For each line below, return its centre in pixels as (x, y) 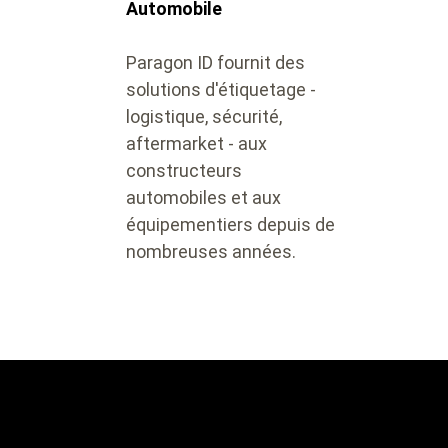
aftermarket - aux (196, 143)
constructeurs (184, 170)
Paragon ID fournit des (215, 62)
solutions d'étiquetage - (221, 89)
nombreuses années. (215, 251)
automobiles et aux (203, 197)
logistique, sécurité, (204, 116)
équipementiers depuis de (230, 224)
